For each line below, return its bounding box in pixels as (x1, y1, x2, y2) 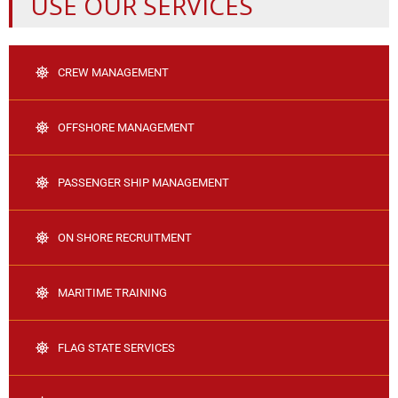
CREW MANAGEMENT (58, 66, 169, 80)
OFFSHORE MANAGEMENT (58, 121, 195, 135)
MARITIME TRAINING (58, 286, 167, 300)
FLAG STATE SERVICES (58, 341, 175, 355)
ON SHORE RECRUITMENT (58, 231, 192, 245)
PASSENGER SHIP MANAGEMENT (58, 176, 229, 190)
